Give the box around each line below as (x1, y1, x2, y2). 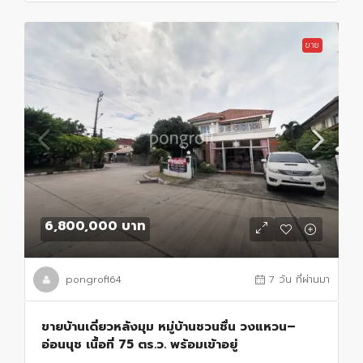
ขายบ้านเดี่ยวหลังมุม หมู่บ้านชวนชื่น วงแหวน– (41, 318, 296, 336)
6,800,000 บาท (45, 216, 146, 237)
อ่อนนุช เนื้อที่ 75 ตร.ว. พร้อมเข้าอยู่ (41, 335, 237, 354)
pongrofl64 (66, 272, 122, 288)
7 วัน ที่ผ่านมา (269, 272, 330, 288)
